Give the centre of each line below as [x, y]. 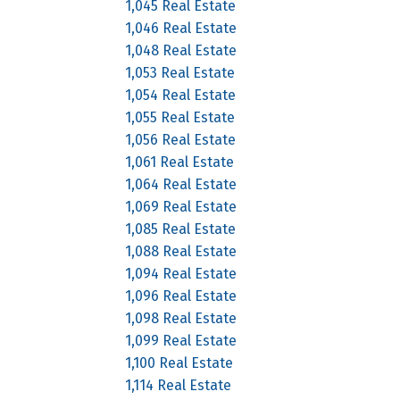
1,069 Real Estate [181, 206]
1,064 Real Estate [181, 184]
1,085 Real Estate [181, 229]
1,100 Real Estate [179, 362]
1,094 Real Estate [181, 273]
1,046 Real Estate [181, 28]
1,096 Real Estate [181, 296]
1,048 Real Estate [181, 50]
